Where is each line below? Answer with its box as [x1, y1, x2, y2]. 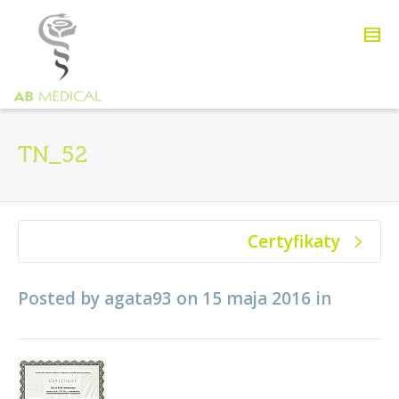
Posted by [18, 287, 104, 310]
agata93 [104, 287, 172, 310]
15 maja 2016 [202, 287, 311, 310]
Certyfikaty [248, 230, 340, 253]
